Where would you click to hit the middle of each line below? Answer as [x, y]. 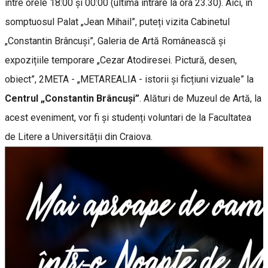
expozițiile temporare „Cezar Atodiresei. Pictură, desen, [121, 60]
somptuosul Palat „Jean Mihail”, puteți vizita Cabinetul [117, 22]
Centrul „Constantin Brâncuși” [72, 98]
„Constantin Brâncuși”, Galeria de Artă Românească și [115, 41]
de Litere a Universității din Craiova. [79, 136]
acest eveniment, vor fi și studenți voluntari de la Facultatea [128, 117]
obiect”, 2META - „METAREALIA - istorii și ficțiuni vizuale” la [129, 79]
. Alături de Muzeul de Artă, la [200, 98]
